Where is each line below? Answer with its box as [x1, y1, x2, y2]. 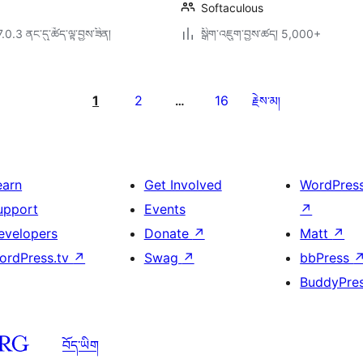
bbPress [300, 250, 354, 266]
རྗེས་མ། [251, 94, 280, 108]
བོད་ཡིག [62, 336, 99, 353]
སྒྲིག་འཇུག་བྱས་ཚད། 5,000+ [201, 27, 321, 41]
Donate [143, 225, 193, 241]
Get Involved [143, 177, 222, 193]
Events [143, 201, 186, 217]
